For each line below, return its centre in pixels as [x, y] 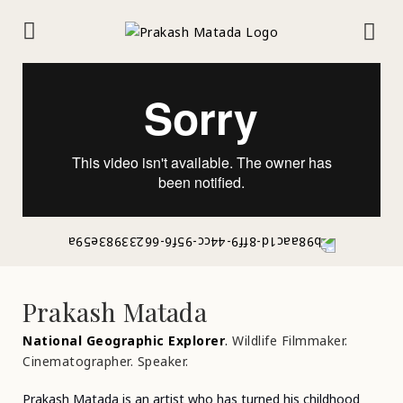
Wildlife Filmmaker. [290, 340]
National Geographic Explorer [124, 340]
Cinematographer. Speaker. [106, 361]
